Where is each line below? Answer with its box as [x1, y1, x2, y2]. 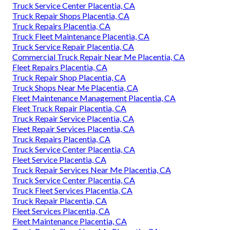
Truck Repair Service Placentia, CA [12, 113, 134, 123]
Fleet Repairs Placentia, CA [12, 62, 107, 72]
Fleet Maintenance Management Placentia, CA [12, 92, 176, 103]
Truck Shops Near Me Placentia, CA [12, 82, 138, 92]
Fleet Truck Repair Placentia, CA [12, 103, 126, 113]
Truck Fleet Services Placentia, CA [12, 185, 132, 195]
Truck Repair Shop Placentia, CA [12, 72, 126, 82]
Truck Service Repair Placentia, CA [12, 41, 134, 51]
